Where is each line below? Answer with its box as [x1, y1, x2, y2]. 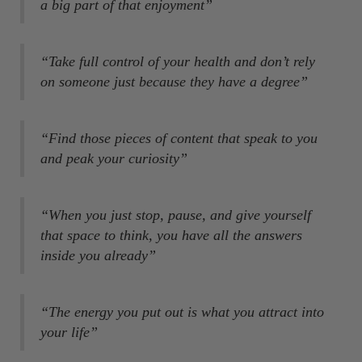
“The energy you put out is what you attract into [40, 304, 324, 320]
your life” [40, 324, 98, 340]
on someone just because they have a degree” [40, 74, 308, 90]
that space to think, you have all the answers [40, 227, 302, 243]
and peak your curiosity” [40, 150, 187, 166]
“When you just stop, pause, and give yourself [40, 207, 311, 223]
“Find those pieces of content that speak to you [40, 130, 318, 146]
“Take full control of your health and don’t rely [40, 53, 315, 69]
